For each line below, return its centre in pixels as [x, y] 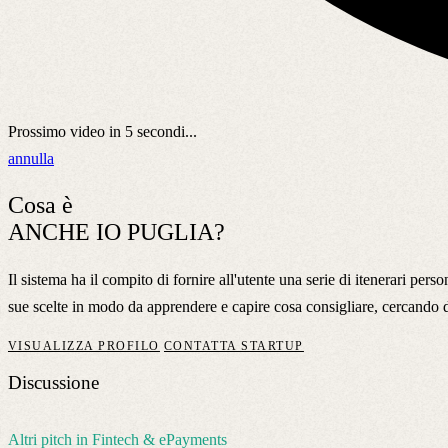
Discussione [53, 383]
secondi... [165, 131]
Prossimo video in [66, 131]
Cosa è [40, 204]
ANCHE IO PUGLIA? [116, 231]
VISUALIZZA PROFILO [84, 345]
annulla [31, 158]
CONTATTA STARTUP [233, 345]
